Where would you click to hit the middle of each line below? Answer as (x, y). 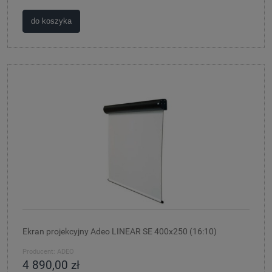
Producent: (39, 251)
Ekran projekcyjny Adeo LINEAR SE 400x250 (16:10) (120, 231)
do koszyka (52, 21)
